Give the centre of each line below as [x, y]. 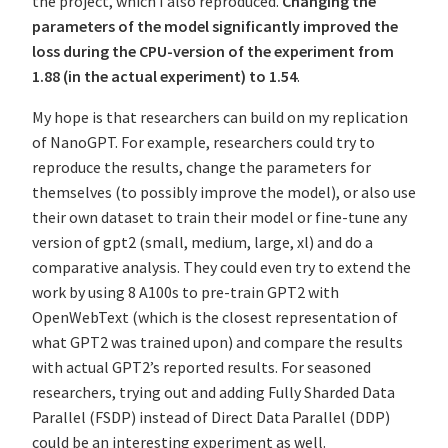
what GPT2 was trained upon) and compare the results [217, 342]
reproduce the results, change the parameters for [201, 167]
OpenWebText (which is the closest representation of [215, 317]
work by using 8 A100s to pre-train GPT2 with [185, 292]
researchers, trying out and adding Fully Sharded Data [213, 392]
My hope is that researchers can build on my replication [220, 117]
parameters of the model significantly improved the [215, 26]
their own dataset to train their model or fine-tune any [219, 217]
